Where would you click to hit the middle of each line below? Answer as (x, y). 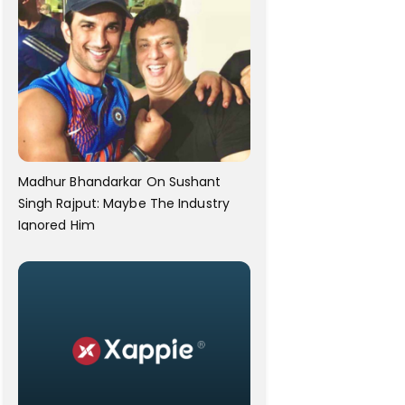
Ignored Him (56, 226)
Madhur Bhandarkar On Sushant (119, 182)
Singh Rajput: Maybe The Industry (123, 204)
